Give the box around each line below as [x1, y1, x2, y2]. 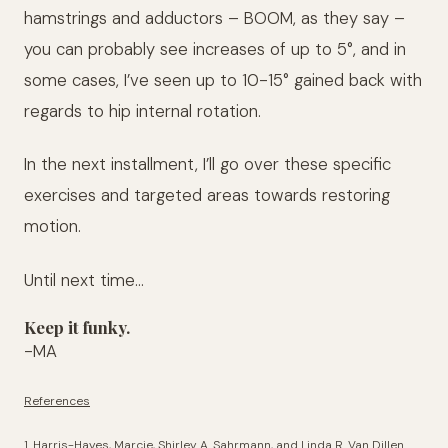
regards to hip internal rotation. [24, 99, 261, 122]
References [24, 392, 90, 409]
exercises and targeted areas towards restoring [24, 184, 390, 207]
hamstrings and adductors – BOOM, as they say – [24, 6, 405, 29]
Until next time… [24, 268, 144, 291]
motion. [24, 215, 81, 238]
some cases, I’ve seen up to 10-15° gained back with [24, 68, 422, 91]
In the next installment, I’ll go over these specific [24, 153, 391, 176]
